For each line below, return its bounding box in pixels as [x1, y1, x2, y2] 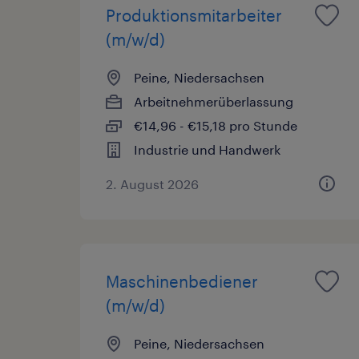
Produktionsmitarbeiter [106, 5, 282, 25]
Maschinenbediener [106, 271, 258, 291]
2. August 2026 [106, 175, 199, 192]
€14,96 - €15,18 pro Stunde [134, 117, 297, 133]
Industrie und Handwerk [134, 141, 280, 157]
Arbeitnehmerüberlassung [134, 93, 293, 109]
